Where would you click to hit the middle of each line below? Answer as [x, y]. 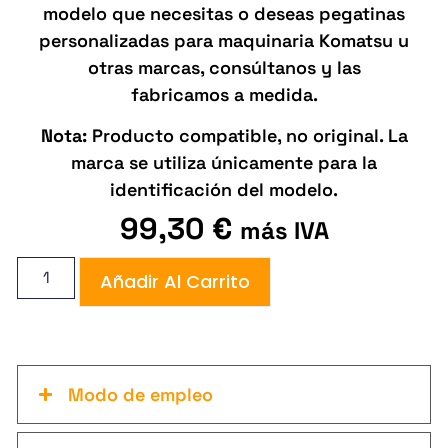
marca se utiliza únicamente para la [224, 163]
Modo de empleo [140, 394]
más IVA [284, 231]
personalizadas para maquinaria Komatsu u [224, 40]
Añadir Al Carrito [175, 281]
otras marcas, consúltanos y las [224, 67]
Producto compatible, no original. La [247, 136]
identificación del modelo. [224, 190]
